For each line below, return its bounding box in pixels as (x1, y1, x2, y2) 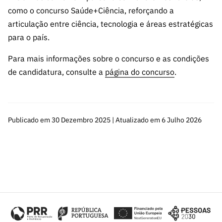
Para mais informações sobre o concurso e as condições (8, 53, 209, 63)
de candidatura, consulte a (8, 66, 105, 77)
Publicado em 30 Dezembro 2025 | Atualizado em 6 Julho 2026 (8, 115, 202, 124)
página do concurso (105, 66, 174, 77)
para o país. (8, 32, 50, 42)
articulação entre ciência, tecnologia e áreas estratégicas (8, 18, 213, 29)
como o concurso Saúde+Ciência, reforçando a (8, 5, 174, 15)
